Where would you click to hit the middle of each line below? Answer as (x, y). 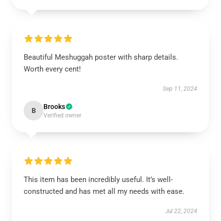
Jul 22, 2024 (181, 211)
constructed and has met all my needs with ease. (104, 191)
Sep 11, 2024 (180, 89)
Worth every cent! (52, 69)
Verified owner (62, 115)
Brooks (54, 107)
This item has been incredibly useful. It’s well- (98, 180)
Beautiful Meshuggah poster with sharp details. (101, 57)
